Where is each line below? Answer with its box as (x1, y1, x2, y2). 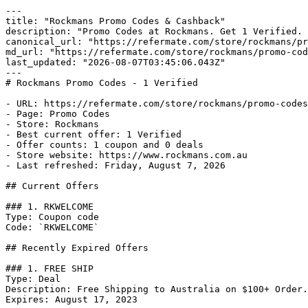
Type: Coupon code (5, 212, 99, 222)
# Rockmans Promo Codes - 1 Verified (5, 78, 198, 88)
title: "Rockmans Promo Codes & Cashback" (5, 16, 225, 26)
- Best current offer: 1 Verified (5, 129, 181, 140)
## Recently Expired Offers (5, 243, 148, 253)
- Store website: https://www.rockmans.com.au (5, 150, 247, 160)
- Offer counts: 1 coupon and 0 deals (5, 140, 203, 150)
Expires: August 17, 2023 (5, 294, 137, 305)
